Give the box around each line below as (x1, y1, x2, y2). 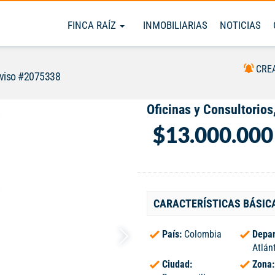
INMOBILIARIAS (143, 19, 207, 31)
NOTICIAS (220, 19, 261, 31)
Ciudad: (162, 258, 192, 270)
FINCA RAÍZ (68, 19, 118, 31)
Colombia (184, 228, 222, 240)
